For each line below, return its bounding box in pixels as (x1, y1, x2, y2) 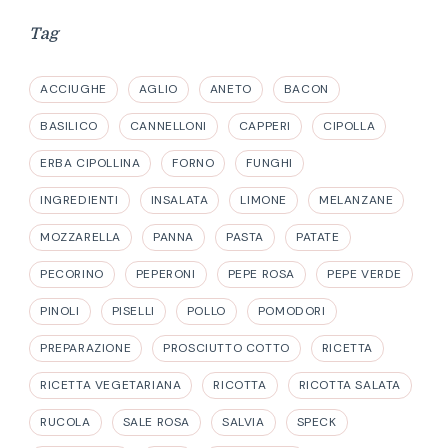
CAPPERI (238, 118, 292, 135)
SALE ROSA (122, 414, 191, 431)
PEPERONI (135, 266, 196, 283)
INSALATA (150, 192, 209, 209)
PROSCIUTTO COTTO (163, 340, 290, 357)
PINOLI (40, 303, 80, 320)
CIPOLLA (323, 118, 376, 135)
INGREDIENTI (40, 192, 119, 209)
